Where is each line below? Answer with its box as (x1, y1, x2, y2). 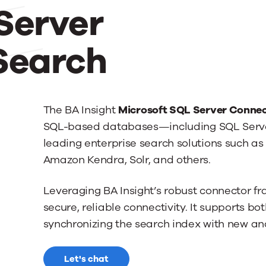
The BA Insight (43, 103, 118, 117)
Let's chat (64, 253, 109, 265)
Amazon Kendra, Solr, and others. (43, 153, 211, 167)
